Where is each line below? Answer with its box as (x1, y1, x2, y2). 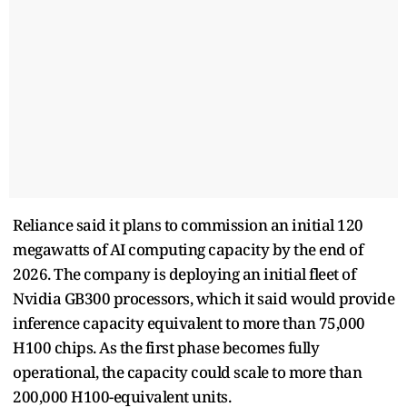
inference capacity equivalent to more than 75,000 (13, 312, 365, 333)
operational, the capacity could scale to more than (13, 361, 362, 382)
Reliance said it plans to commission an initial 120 (13, 213, 363, 235)
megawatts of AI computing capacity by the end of (13, 238, 362, 260)
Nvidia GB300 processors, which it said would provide (13, 287, 394, 309)
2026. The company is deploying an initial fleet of (13, 263, 355, 284)
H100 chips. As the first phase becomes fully (13, 336, 319, 358)
